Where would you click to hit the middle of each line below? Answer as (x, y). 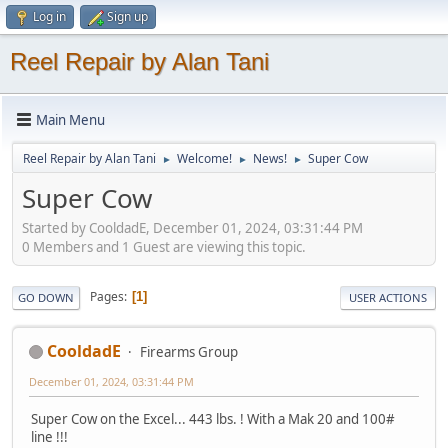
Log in (49, 16)
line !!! (49, 436)
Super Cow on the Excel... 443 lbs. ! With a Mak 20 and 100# (213, 418)
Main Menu (70, 119)
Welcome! (204, 158)
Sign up (127, 16)
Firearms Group (189, 351)
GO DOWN (46, 297)
